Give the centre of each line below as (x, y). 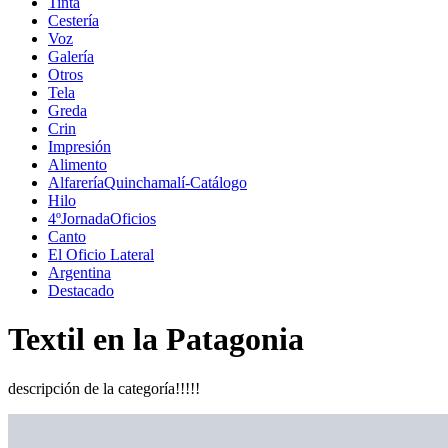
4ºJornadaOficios (102, 219)
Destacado (81, 291)
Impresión (79, 147)
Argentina (79, 273)
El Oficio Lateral (101, 255)
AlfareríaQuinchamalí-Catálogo (147, 183)
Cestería (73, 21)
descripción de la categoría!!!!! (104, 388)
